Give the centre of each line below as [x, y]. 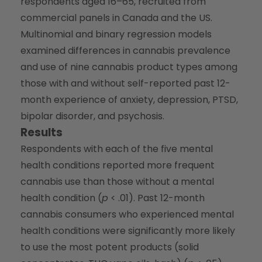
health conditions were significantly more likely [128, 230]
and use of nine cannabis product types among [129, 67]
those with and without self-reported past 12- [125, 83]
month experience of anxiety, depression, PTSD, [129, 99]
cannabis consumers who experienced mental [127, 214]
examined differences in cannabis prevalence [125, 50]
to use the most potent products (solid [110, 247]
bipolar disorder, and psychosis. [92, 116]
